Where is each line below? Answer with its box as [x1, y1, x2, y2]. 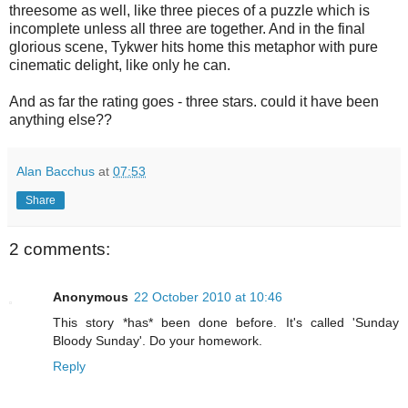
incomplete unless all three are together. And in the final [9, 21, 365, 37]
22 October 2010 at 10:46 [134, 289, 282, 304]
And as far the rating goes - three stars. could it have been [9, 94, 379, 110]
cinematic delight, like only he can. [9, 57, 230, 74]
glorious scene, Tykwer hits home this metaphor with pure [9, 39, 378, 56]
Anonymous [53, 289, 128, 304]
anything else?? [9, 112, 112, 128]
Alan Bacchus [16, 164, 95, 179]
